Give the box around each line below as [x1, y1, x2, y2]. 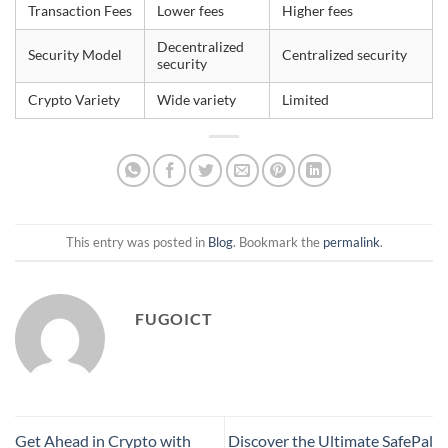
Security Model [28, 47, 122, 64]
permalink [322, 233, 380, 250]
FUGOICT [135, 308, 213, 328]
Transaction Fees [28, 3, 132, 20]
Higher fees [282, 3, 353, 20]
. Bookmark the [232, 233, 323, 250]
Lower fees [157, 3, 224, 20]
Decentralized [157, 39, 244, 56]
